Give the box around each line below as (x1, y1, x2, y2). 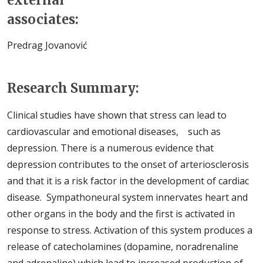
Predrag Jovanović (7, 39, 87, 52)
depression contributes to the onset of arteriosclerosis (7, 158, 249, 171)
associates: (7, 11, 79, 28)
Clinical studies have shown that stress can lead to (7, 109, 227, 122)
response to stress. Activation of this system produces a (7, 224, 252, 237)
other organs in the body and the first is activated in (7, 207, 235, 220)
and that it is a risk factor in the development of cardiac (7, 174, 249, 187)
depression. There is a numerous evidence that (7, 141, 214, 154)
